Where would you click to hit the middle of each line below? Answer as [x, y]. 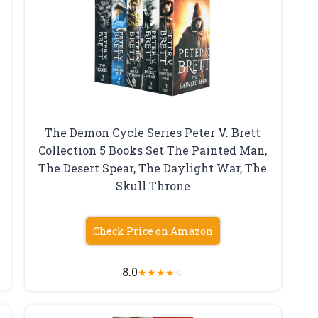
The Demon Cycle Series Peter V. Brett [153, 133]
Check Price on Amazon [153, 231]
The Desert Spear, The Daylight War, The [153, 168]
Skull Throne [153, 186]
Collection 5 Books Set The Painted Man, [153, 150]
